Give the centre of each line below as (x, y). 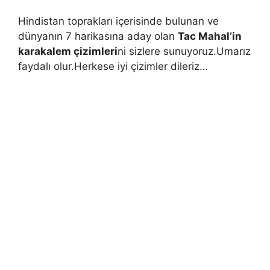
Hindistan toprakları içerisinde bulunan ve (118, 21)
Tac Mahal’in (210, 36)
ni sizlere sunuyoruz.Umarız (184, 51)
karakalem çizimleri (68, 51)
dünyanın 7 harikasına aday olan (98, 36)
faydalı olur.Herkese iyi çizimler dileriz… (113, 66)
